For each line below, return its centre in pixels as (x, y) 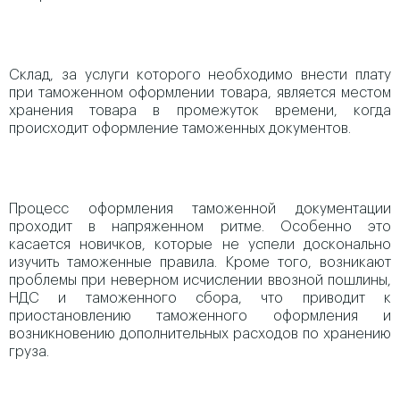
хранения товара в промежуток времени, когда (200, 111)
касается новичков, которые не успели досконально (200, 245)
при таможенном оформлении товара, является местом (200, 93)
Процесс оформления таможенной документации (200, 209)
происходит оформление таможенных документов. (180, 129)
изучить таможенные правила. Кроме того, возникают (200, 262)
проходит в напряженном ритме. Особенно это (200, 227)
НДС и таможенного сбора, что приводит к (200, 298)
